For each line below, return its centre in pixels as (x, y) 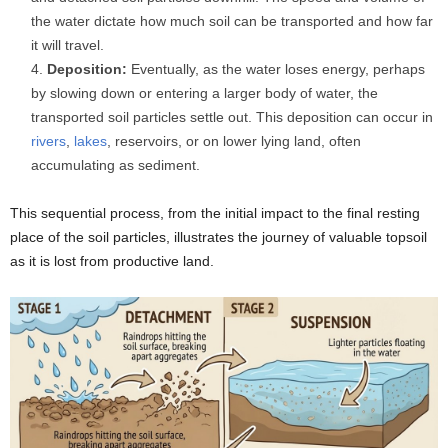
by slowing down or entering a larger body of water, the (204, 93)
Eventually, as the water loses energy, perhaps (276, 69)
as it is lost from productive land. (112, 261)
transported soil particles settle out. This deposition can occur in (232, 117)
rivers (48, 141)
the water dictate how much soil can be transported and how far (232, 21)
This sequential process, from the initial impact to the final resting (215, 213)
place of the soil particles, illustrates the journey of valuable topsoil (218, 237)
